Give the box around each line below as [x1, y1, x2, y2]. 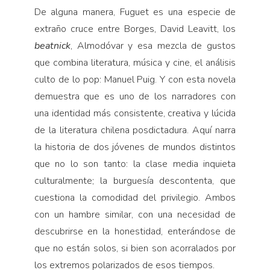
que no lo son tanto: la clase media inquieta [34, 157, 236, 171]
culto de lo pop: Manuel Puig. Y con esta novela [34, 72, 236, 86]
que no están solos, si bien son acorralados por [34, 241, 236, 255]
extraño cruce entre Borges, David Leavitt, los [34, 22, 236, 36]
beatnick [34, 39, 71, 52]
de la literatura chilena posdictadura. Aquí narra [34, 123, 236, 137]
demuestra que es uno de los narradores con [34, 89, 236, 103]
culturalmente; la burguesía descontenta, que [34, 174, 236, 187]
